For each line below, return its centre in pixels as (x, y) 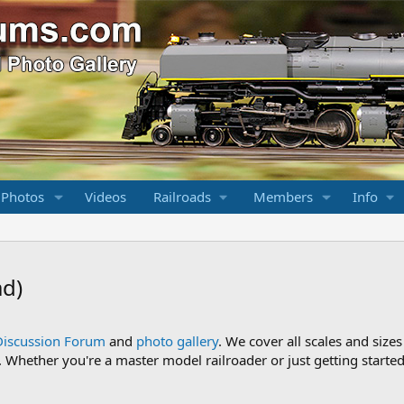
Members (283, 197)
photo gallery (177, 341)
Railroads (182, 197)
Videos (105, 197)
